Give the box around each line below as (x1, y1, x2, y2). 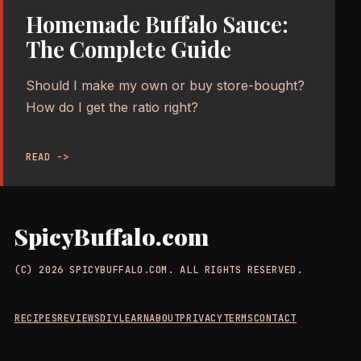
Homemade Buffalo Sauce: (26, 9, 288, 39)
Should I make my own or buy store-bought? (26, 77, 305, 93)
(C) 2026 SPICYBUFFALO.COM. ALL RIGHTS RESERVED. (14, 263, 303, 276)
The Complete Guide (26, 34, 231, 64)
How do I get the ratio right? (26, 98, 198, 115)
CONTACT (253, 312, 297, 325)
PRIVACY (180, 312, 223, 325)
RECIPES (14, 312, 58, 325)
